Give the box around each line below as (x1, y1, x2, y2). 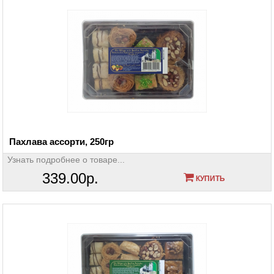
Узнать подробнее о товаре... (7, 154, 125, 165)
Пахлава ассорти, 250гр (9, 136, 114, 147)
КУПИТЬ (193, 174, 225, 183)
